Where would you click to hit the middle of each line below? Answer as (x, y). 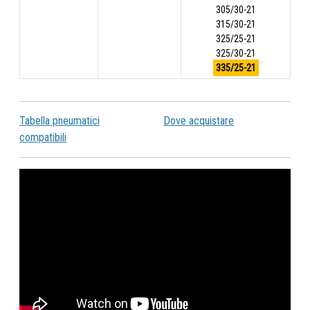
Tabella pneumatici (60, 121)
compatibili (43, 137)
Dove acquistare (199, 121)
